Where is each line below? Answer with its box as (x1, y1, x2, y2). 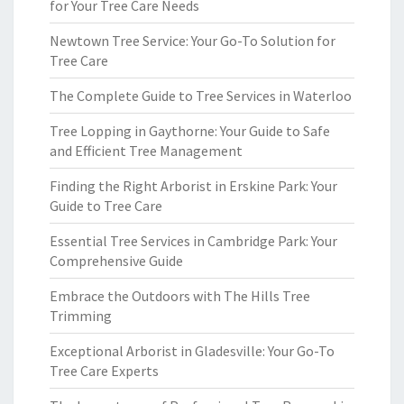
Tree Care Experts (50, 362, 159, 380)
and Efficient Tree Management (50, 142, 243, 160)
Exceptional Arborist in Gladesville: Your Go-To (50, 342, 335, 360)
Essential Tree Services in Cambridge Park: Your (50, 232, 337, 250)
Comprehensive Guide (50, 252, 183, 270)
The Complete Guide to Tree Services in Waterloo (50, 87, 352, 105)
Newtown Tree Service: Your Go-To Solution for (50, 32, 335, 50)
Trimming (50, 307, 112, 325)
